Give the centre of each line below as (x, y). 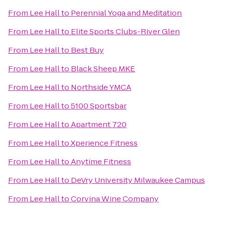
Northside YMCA (101, 87)
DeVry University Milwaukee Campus (138, 180)
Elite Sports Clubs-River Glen (125, 31)
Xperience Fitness (104, 143)
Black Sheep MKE (103, 69)
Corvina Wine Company (115, 199)
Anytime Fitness (101, 161)
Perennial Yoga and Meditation (126, 13)
